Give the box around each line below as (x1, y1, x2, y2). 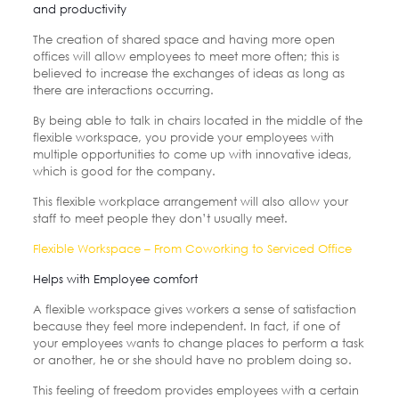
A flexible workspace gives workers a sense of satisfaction (32, 301, 356, 316)
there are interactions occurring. (32, 82, 214, 97)
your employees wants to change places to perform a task (32, 335, 364, 350)
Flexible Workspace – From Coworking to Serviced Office (32, 240, 352, 256)
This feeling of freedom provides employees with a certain (32, 382, 359, 397)
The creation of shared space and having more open (32, 31, 335, 46)
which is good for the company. (32, 163, 216, 178)
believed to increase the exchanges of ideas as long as (32, 65, 345, 80)
